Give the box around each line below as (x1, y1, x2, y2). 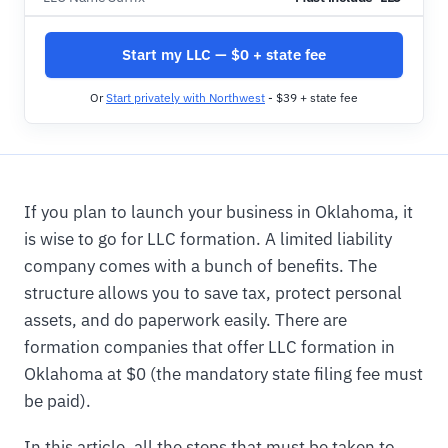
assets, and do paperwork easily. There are (24, 309, 347, 331)
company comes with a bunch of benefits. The (24, 255, 377, 277)
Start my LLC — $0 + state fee (122, 45, 326, 64)
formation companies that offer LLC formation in (24, 336, 395, 358)
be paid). (24, 390, 91, 412)
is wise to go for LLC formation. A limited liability (24, 228, 392, 250)
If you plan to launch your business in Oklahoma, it (24, 201, 413, 223)
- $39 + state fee (265, 90, 358, 105)
